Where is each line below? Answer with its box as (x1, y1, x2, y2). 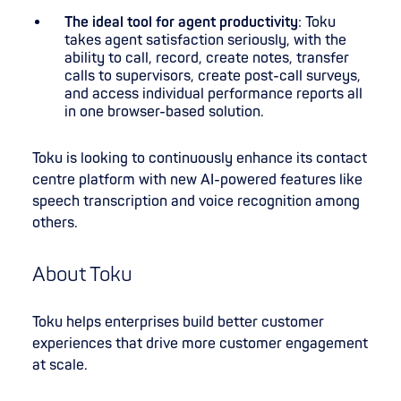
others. (32, 214, 78, 233)
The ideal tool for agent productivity (64, 13, 298, 32)
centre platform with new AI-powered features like (32, 171, 363, 190)
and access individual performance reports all (64, 85, 363, 104)
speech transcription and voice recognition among (32, 192, 360, 211)
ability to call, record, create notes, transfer (64, 49, 349, 68)
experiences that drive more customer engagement (32, 335, 368, 354)
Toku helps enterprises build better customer (32, 313, 324, 332)
